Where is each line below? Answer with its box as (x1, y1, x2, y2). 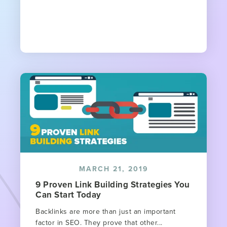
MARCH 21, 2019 (79, 164, 148, 174)
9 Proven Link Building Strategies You (35, 178, 190, 191)
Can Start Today (35, 188, 101, 201)
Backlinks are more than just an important (35, 206, 176, 217)
